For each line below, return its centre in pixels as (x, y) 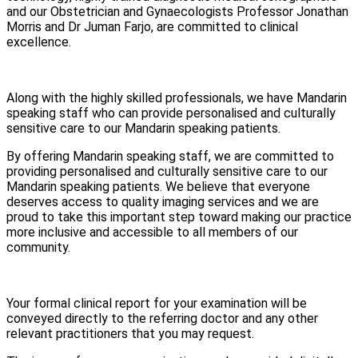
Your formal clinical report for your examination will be (157, 303)
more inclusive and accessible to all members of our (152, 232)
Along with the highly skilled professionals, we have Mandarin (177, 97)
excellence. (39, 42)
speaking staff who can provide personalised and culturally (171, 113)
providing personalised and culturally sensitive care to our (167, 171)
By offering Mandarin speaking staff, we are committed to (170, 156)
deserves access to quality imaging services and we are (163, 201)
